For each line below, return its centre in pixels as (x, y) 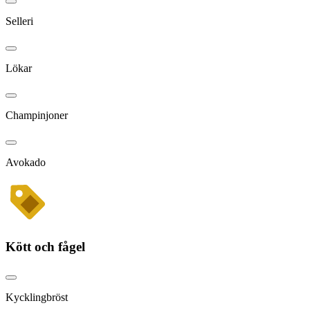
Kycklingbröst (37, 297)
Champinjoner (37, 115)
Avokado (26, 162)
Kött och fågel (45, 247)
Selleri (19, 21)
